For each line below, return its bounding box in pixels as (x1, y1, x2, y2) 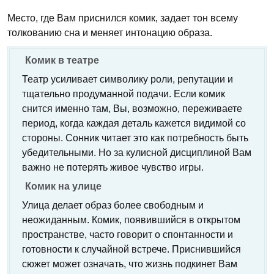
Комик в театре (25, 55, 99, 65)
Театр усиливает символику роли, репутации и (22, 74, 233, 84)
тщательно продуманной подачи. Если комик (22, 89, 225, 99)
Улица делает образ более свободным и (22, 200, 204, 210)
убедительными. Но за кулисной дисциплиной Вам (22, 147, 251, 158)
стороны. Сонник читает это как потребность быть (22, 133, 248, 143)
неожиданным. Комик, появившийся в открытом (22, 215, 240, 225)
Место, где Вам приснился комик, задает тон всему (7, 13, 238, 23)
